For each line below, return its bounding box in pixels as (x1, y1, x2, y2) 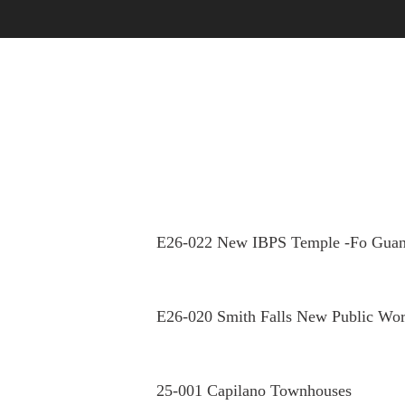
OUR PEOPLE (253, 85, 352, 103)
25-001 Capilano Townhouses (156, 381, 352, 400)
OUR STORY (118, 85, 209, 103)
